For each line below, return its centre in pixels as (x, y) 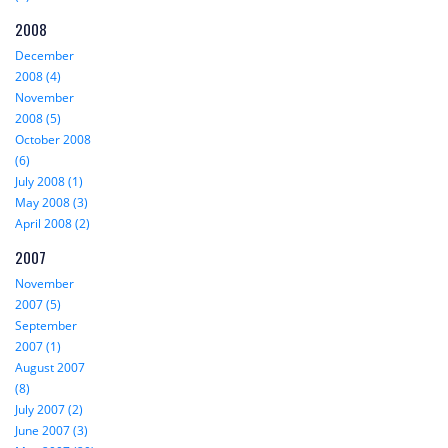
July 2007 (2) (49, 410)
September (46, 326)
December (44, 56)
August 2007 (50, 368)
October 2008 (53, 140)
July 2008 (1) (49, 182)
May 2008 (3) (51, 203)
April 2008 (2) (52, 224)
